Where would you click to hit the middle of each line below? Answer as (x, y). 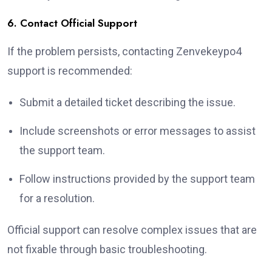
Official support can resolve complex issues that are (132, 229)
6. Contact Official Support (72, 23)
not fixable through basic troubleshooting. (107, 249)
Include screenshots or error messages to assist (138, 131)
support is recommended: (70, 70)
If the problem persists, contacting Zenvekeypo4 (124, 51)
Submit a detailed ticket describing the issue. (127, 102)
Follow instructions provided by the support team (137, 178)
